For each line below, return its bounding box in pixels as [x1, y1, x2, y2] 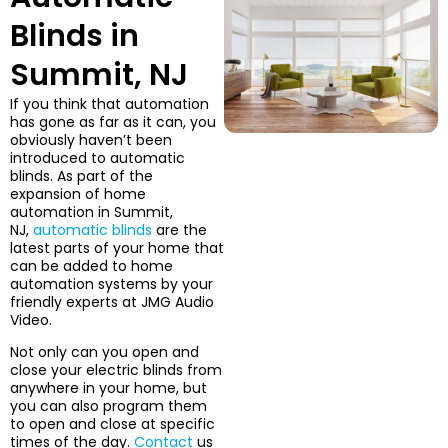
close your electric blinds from [10, 359, 222, 380]
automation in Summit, [10, 201, 173, 222]
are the [152, 219, 207, 240]
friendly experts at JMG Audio [10, 291, 214, 312]
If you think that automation [10, 93, 209, 114]
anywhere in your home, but [10, 377, 207, 398]
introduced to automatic [10, 147, 185, 168]
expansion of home [10, 183, 146, 204]
